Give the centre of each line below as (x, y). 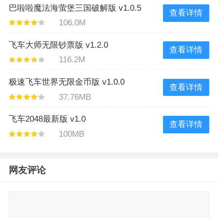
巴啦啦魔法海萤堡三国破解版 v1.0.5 (75, 8)
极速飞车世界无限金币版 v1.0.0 (66, 82)
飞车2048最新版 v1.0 (47, 119)
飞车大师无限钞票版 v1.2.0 (58, 45)
